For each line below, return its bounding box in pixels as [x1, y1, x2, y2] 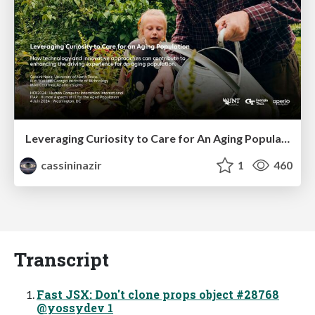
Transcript [14, 247, 109, 272]
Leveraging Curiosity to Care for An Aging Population [281, 131, 290, 146]
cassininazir [39, 158, 103, 172]
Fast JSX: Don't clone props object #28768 [37, 287, 279, 302]
